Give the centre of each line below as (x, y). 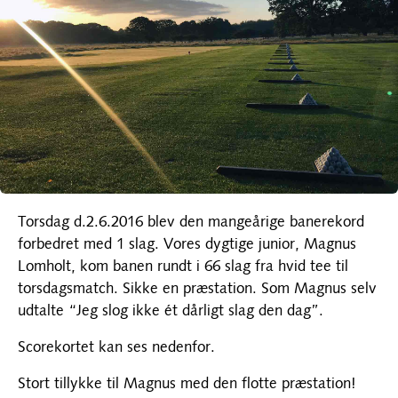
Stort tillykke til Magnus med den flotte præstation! (187, 384)
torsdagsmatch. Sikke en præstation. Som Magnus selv (197, 289)
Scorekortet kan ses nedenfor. (116, 347)
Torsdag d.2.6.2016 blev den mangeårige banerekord (191, 222)
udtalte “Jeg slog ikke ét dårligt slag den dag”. (171, 311)
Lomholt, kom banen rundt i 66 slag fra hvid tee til (183, 267)
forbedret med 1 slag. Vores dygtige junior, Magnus (187, 244)
